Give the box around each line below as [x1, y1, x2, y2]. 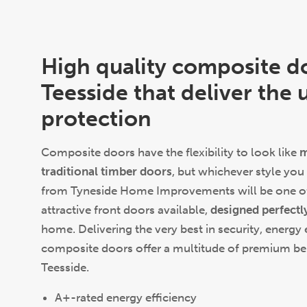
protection [41, 106, 151, 132]
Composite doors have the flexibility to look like [41, 145, 299, 159]
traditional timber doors [41, 164, 172, 178]
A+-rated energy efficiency [55, 291, 199, 304]
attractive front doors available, [41, 203, 210, 217]
